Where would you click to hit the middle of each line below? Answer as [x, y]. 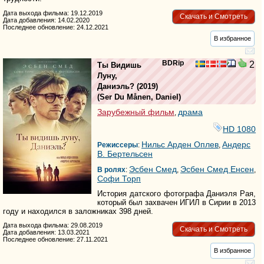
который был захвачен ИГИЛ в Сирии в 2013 [177, 202]
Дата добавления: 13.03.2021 [46, 232]
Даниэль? [116, 86]
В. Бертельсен [125, 154]
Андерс [236, 144]
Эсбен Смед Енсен [217, 169]
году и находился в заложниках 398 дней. [78, 211]
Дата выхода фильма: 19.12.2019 [53, 13]
